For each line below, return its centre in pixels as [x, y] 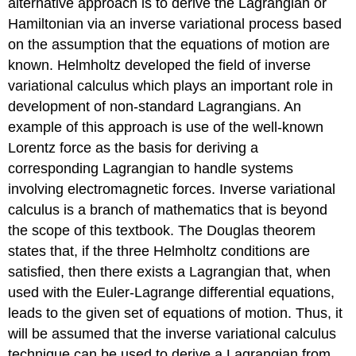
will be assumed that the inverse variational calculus [172, 334]
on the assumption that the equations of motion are [169, 45]
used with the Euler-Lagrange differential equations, [172, 293]
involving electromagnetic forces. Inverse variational [172, 190]
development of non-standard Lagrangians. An [155, 107]
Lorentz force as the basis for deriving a [133, 148]
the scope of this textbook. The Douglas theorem [162, 231]
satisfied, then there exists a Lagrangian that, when [170, 272]
